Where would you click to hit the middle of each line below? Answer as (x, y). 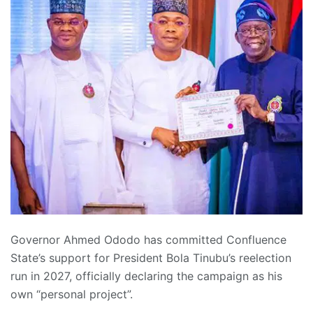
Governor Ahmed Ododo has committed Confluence (148, 239)
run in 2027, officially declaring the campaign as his (146, 276)
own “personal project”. (72, 294)
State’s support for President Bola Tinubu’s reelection (151, 257)
